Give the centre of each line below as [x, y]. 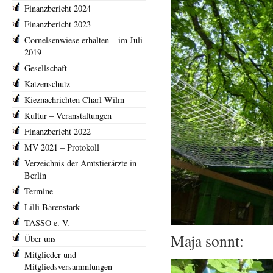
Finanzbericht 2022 [58, 131]
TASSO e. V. [47, 223]
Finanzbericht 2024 [58, 8]
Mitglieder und [50, 254]
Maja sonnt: [207, 241]
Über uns [40, 239]
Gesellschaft [46, 68]
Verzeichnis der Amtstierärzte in [80, 163]
